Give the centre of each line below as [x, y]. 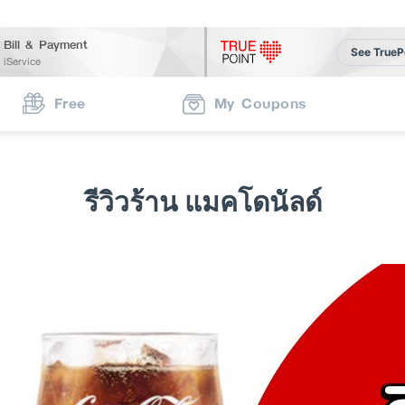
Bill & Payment [46, 44]
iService [23, 61]
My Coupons [260, 104]
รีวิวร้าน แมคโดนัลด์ [202, 202]
